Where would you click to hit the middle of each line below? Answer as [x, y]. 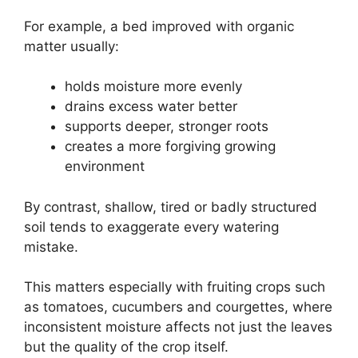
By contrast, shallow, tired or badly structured [171, 207]
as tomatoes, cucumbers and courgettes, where [178, 307]
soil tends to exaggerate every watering [151, 227]
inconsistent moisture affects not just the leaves [178, 327]
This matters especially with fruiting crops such [175, 287]
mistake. [51, 247]
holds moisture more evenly [153, 87]
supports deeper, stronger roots [167, 127]
